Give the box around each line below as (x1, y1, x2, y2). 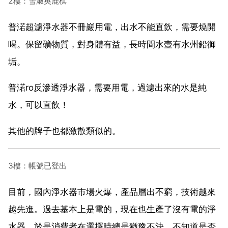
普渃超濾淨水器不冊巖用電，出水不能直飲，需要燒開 (8, 21, 216, 32)
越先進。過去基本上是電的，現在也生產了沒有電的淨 (8, 204, 216, 214)
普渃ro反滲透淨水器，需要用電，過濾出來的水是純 (8, 82, 207, 93)
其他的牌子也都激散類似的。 (8, 125, 121, 136)
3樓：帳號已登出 (8, 160, 67, 170)
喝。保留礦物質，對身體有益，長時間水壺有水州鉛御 (8, 39, 216, 49)
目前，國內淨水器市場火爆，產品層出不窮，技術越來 (8, 186, 216, 197)
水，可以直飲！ (8, 99, 69, 110)
